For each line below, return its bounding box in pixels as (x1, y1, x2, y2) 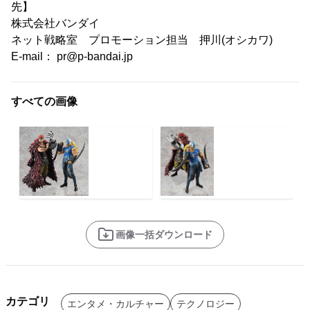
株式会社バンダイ (11, 17, 100, 29)
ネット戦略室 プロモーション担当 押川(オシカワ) (11, 34, 273, 46)
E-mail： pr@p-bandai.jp (11, 51, 133, 62)
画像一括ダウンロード (116, 229, 212, 240)
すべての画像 (11, 95, 77, 107)
